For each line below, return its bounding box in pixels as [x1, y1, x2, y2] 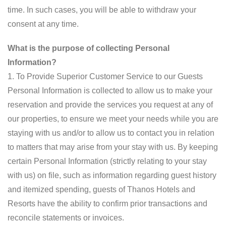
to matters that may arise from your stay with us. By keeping [8, 143, 218, 151]
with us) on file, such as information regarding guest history [8, 171, 216, 180]
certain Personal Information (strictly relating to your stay [8, 157, 207, 165]
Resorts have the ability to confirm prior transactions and [8, 199, 207, 208]
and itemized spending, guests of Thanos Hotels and [8, 185, 195, 194]
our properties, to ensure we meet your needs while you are [8, 115, 218, 123]
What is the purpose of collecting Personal [8, 44, 169, 52]
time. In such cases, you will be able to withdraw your [8, 6, 196, 14]
